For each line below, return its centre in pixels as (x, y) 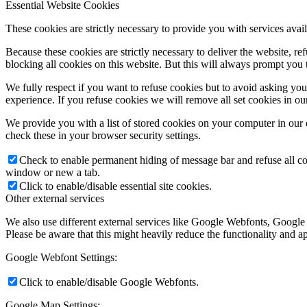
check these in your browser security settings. (103, 135)
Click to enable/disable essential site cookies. (115, 186)
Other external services (55, 198)
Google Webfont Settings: (61, 257)
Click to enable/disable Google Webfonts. (109, 282)
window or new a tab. (53, 172)
